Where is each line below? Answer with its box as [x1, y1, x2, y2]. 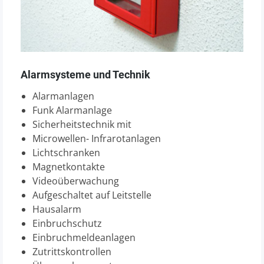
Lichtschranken [32, 146, 100, 159]
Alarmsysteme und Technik [21, 68, 150, 81]
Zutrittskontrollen [32, 245, 111, 258]
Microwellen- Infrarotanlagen [32, 131, 161, 145]
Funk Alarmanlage [32, 103, 112, 117]
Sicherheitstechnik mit [32, 117, 131, 131]
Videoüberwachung [32, 174, 119, 187]
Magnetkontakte [32, 160, 105, 173]
